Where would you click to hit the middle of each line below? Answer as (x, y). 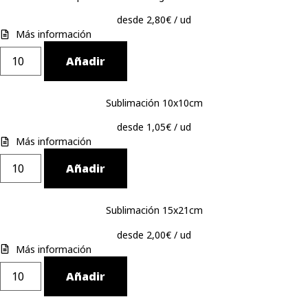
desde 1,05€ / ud (154, 127)
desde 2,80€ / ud (154, 20)
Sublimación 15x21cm (154, 210)
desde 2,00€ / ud (154, 234)
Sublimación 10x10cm (154, 103)
